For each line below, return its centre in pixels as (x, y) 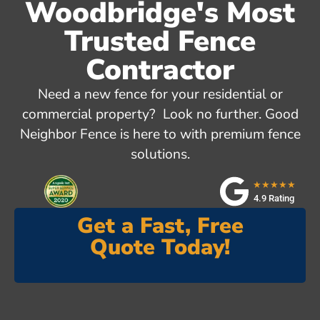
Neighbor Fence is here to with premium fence (160, 135)
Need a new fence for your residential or (160, 95)
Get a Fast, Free (160, 225)
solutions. (160, 155)
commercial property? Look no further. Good (160, 115)
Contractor (160, 70)
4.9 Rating (274, 198)
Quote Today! (160, 247)
